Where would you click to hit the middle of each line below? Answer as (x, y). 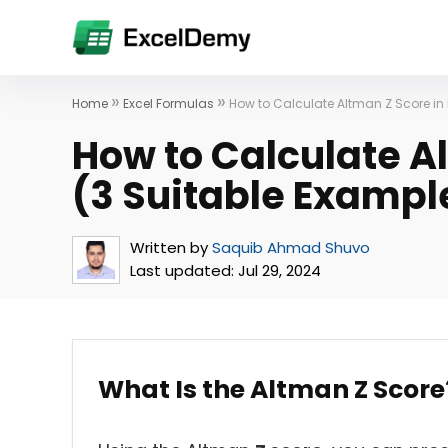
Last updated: (182, 270)
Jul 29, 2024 (277, 270)
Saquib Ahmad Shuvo (291, 247)
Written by (169, 247)
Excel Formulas (168, 103)
